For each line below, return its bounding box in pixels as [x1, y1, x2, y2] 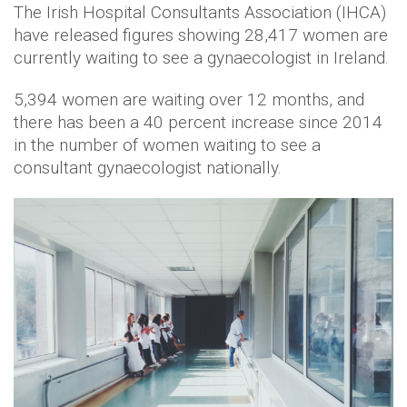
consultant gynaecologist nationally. [14, 157, 282, 179]
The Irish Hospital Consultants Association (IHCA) [14, 2, 386, 24]
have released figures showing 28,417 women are [14, 25, 388, 46]
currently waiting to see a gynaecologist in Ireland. [14, 47, 389, 69]
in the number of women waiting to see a [14, 134, 321, 156]
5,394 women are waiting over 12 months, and [14, 89, 364, 111]
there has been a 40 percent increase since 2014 [14, 112, 382, 134]
